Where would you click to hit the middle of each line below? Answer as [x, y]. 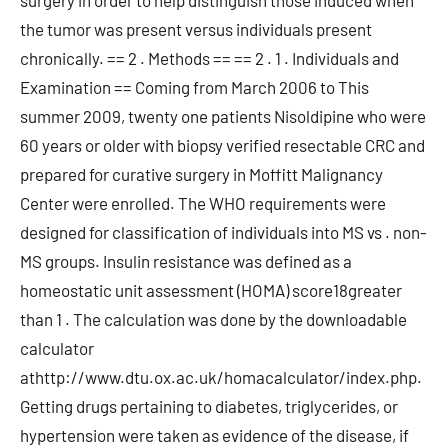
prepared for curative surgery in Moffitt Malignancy [201, 174]
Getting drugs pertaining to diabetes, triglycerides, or [209, 406]
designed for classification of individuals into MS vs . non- [223, 232]
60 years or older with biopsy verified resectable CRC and [222, 145]
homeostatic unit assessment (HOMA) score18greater [211, 290]
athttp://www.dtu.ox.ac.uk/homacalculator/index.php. [221, 377]
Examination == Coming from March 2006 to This [194, 87]
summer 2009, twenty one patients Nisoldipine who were [223, 116]
